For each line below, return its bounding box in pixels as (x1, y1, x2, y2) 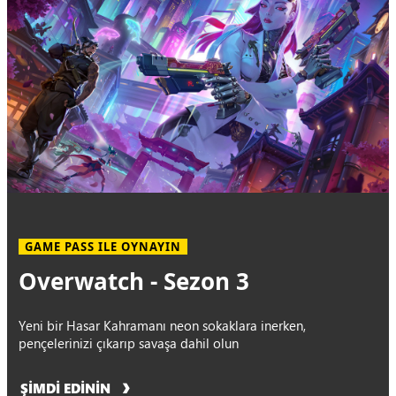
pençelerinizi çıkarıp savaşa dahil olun (19, 334, 240, 353)
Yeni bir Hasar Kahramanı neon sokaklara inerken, (19, 316, 307, 335)
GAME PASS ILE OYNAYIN (25, 239, 181, 255)
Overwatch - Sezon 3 (19, 265, 250, 298)
